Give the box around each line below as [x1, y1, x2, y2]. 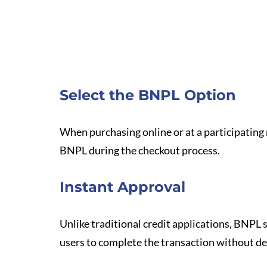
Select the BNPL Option [60, 86, 236, 104]
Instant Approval [60, 178, 185, 195]
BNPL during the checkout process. [60, 144, 220, 157]
